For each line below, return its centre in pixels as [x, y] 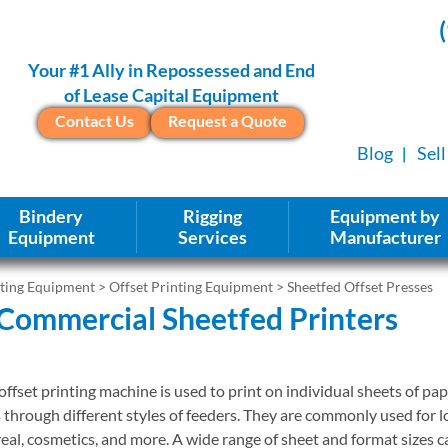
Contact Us [94, 121]
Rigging [212, 215]
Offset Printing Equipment [191, 286]
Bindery [51, 215]
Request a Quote [227, 121]
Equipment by [385, 215]
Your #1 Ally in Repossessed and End [171, 70]
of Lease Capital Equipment [171, 95]
